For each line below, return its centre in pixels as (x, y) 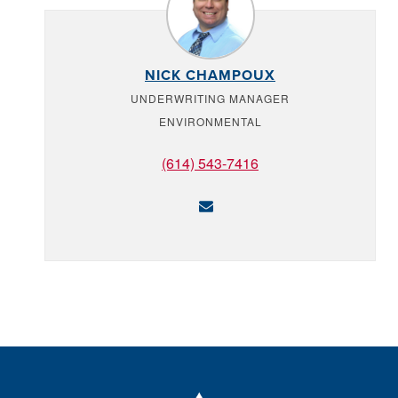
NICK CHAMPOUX (210, 75)
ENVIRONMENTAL (210, 121)
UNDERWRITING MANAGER (210, 98)
